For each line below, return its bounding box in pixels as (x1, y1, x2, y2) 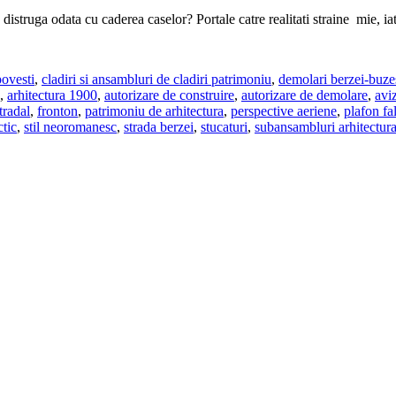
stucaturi (201, 118, 247, 134)
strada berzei (124, 118, 194, 134)
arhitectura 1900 (7, 87, 97, 103)
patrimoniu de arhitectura (85, 103, 224, 118)
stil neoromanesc (24, 118, 117, 134)
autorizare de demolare (241, 87, 368, 103)
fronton (37, 103, 78, 118)
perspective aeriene (231, 103, 337, 118)
